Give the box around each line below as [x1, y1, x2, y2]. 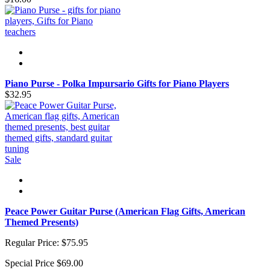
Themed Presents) [5, 217, 78, 228]
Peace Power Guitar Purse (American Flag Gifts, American [5, 206, 245, 217]
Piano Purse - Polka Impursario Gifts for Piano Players [5, 78, 229, 89]
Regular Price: [5, 237, 59, 248]
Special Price [5, 258, 54, 269]
